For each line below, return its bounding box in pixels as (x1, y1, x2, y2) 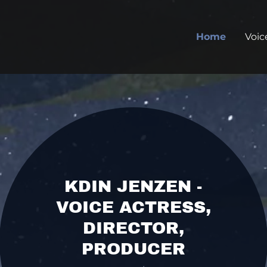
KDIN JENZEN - (64, 176, 203, 195)
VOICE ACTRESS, (55, 197, 211, 216)
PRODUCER (81, 239, 185, 258)
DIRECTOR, (82, 218, 184, 237)
